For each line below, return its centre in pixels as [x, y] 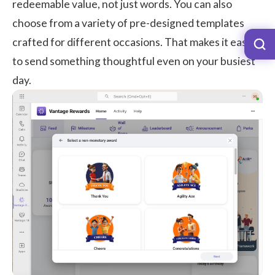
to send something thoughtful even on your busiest [134, 61]
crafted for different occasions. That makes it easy [132, 42]
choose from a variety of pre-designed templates [128, 23]
